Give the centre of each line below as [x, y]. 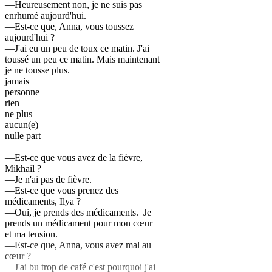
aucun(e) [22, 125]
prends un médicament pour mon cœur [79, 223]
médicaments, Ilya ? [43, 202]
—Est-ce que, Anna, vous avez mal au [78, 245]
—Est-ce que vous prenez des [62, 191]
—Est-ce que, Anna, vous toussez [69, 27]
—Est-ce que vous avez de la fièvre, [74, 158]
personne [22, 92]
